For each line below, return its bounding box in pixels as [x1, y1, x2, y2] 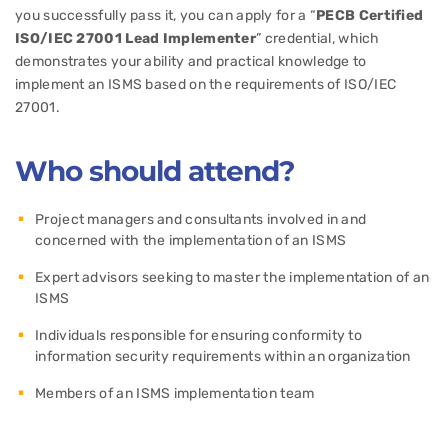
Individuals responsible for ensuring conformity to [35, 327, 362, 344]
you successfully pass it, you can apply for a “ [15, 7, 317, 24]
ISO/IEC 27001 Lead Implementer [15, 30, 257, 47]
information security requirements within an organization [35, 348, 411, 365]
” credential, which [256, 30, 380, 47]
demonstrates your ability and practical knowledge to [15, 53, 367, 70]
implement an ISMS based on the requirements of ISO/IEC [15, 76, 397, 93]
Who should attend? [15, 154, 294, 188]
